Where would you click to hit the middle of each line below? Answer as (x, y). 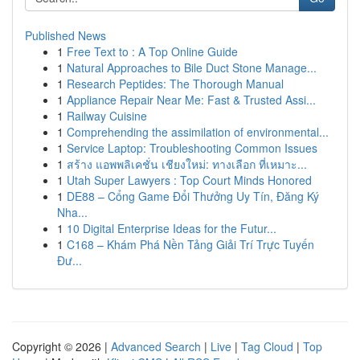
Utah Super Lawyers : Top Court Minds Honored (189, 180)
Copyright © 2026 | (61, 346)
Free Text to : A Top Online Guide (152, 51)
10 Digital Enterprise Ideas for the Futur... (172, 228)
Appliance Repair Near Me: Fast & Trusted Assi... (191, 100)
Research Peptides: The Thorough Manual (175, 84)
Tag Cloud (267, 346)
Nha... (72, 212)
